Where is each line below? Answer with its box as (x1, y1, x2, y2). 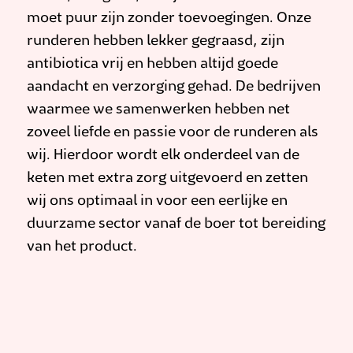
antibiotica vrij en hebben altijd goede (27, 57, 278, 72)
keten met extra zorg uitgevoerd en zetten (27, 171, 308, 186)
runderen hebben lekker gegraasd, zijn (27, 34, 284, 49)
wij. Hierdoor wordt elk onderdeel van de (27, 148, 299, 163)
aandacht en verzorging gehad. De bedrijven (27, 80, 321, 95)
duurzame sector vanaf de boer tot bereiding (27, 217, 325, 232)
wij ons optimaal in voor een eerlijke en (27, 194, 288, 209)
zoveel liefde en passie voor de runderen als (27, 125, 318, 140)
